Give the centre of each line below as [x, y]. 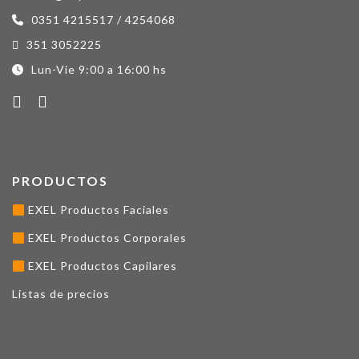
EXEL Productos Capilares [101, 266]
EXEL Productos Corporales [105, 238]
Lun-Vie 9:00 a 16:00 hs [97, 70]
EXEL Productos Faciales [97, 210]
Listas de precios [61, 294]
